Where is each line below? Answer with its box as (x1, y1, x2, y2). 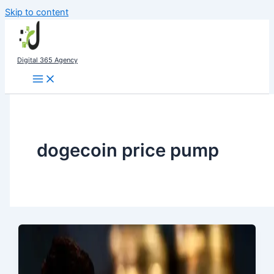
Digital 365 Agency (17, 56, 78, 64)
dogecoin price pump (36, 139, 219, 161)
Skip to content (5, 7, 68, 18)
